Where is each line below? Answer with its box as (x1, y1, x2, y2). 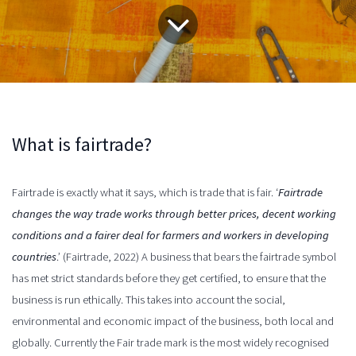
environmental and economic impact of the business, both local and (12, 313, 334, 328)
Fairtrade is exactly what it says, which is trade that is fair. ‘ (12, 184, 278, 199)
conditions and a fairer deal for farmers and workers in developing (12, 227, 329, 242)
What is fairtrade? (12, 131, 152, 157)
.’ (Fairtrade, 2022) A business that (56, 249, 214, 264)
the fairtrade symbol (240, 249, 336, 264)
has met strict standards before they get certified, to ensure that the (12, 270, 326, 285)
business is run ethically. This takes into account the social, (12, 292, 285, 307)
